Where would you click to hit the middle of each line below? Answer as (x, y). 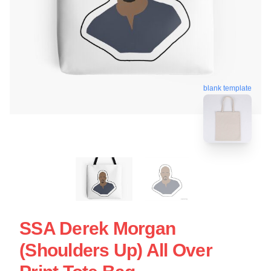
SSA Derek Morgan (97, 228)
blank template (227, 87)
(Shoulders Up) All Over (116, 250)
